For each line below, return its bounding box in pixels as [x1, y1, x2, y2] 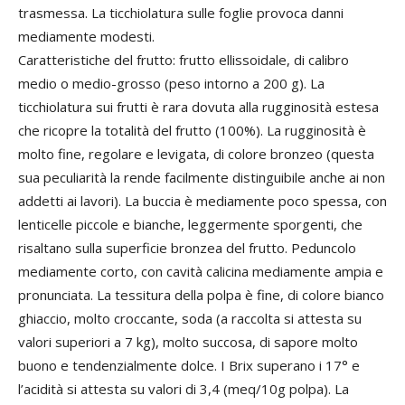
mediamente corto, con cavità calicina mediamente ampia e [18, 262, 383, 280]
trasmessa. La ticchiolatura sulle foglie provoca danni [18, 4, 344, 22]
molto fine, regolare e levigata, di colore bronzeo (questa [18, 145, 374, 163]
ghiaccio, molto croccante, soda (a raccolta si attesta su [18, 309, 362, 327]
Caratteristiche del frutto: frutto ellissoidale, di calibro [18, 51, 349, 69]
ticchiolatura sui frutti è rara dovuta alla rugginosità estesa [18, 98, 379, 116]
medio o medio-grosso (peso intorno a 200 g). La [18, 74, 325, 92]
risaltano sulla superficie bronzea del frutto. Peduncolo [18, 239, 356, 257]
